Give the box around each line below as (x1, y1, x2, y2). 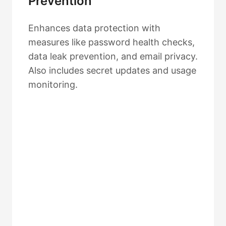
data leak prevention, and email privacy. (28, 51, 198, 62)
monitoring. (28, 79, 78, 90)
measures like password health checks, (28, 37, 195, 47)
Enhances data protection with (28, 23, 160, 33)
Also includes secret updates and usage (28, 65, 196, 76)
